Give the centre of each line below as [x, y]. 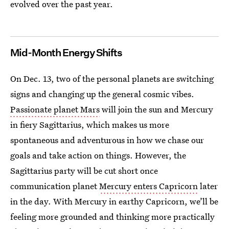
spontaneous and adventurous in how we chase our [107, 140]
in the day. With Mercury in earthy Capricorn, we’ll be [114, 201]
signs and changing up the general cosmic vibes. [102, 94]
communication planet [55, 186]
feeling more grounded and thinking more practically [112, 216]
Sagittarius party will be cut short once [84, 170]
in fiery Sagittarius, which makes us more [90, 124]
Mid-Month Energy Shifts [66, 53]
